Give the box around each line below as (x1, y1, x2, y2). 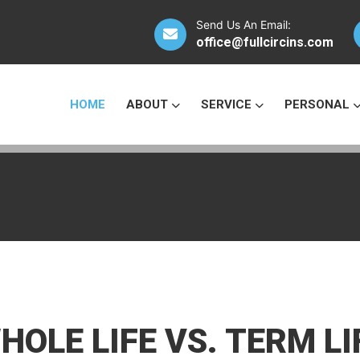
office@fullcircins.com (196, 35, 333, 50)
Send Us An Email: (196, 18, 291, 31)
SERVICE (201, 97, 255, 112)
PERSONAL (284, 97, 353, 112)
